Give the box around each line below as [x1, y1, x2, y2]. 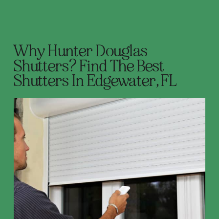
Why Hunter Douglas [14, 41, 148, 61]
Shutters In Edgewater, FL [14, 71, 177, 91]
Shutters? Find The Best [14, 56, 165, 76]
